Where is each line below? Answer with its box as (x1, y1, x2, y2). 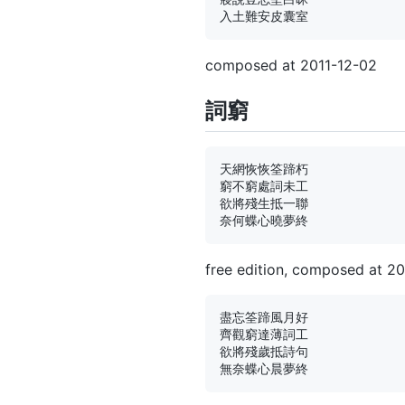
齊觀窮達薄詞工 (220, 326, 308, 342)
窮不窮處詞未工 (220, 178, 308, 193)
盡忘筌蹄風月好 (220, 309, 308, 325)
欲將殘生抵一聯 (220, 195, 308, 211)
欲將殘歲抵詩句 (220, 344, 308, 359)
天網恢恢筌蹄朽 (220, 161, 308, 176)
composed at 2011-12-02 (205, 55, 377, 74)
